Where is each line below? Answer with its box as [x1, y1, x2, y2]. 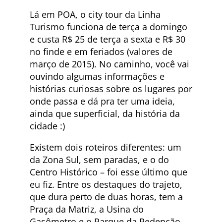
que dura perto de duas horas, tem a [30, 191, 183, 203]
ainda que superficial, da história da [30, 108, 180, 120]
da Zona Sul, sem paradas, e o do [30, 154, 169, 166]
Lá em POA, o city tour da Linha [30, 8, 161, 21]
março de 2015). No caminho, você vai [30, 58, 189, 70]
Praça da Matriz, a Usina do [30, 203, 144, 216]
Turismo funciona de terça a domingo [30, 21, 187, 33]
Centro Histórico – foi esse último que [30, 166, 187, 178]
